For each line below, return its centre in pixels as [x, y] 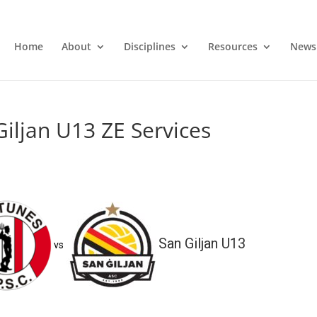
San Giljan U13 [202, 243]
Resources [232, 46]
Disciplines [149, 46]
